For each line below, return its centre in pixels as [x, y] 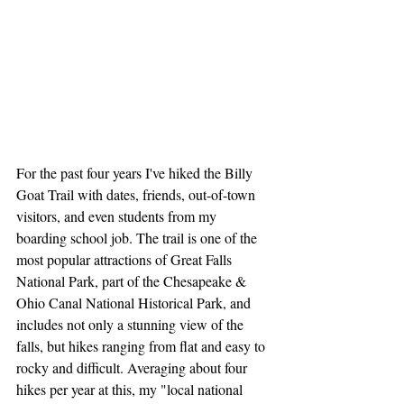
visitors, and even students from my [118, 216]
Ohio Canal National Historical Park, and [135, 302]
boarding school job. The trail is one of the [138, 237]
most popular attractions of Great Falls [126, 259]
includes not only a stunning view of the [132, 324]
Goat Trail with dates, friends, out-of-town [138, 194]
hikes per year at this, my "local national [131, 389]
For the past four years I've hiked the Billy [136, 172]
